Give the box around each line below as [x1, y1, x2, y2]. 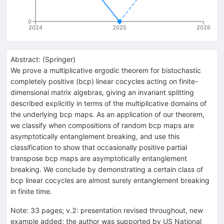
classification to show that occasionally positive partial [10, 142, 187, 151]
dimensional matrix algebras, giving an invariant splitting [10, 87, 194, 96]
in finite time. [10, 186, 52, 195]
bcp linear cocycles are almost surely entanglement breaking [10, 175, 209, 184]
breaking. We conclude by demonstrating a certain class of [10, 164, 203, 173]
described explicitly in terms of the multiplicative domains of [10, 98, 206, 107]
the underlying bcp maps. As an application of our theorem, [10, 109, 204, 118]
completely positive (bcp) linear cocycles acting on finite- [10, 76, 198, 85]
